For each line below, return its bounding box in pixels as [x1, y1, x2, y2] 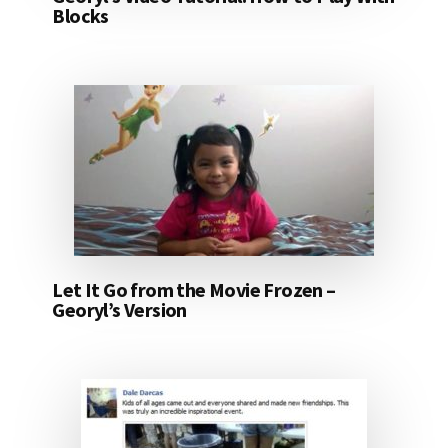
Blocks [52, 2, 109, 28]
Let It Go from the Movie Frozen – [52, 276, 336, 302]
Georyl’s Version [52, 296, 187, 322]
